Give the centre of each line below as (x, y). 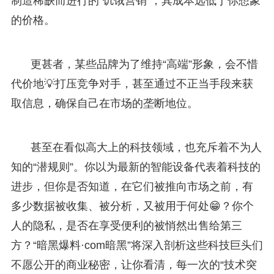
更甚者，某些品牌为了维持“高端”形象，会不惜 (144, 64)
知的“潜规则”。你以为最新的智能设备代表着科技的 (135, 167)
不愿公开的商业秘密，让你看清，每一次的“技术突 (134, 265)
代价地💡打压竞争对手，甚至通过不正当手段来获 (132, 83)
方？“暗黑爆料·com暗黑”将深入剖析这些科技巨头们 (137, 245)
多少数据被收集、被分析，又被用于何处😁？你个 (132, 206)
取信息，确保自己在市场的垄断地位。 (104, 103)
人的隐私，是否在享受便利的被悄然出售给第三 (126, 225)
